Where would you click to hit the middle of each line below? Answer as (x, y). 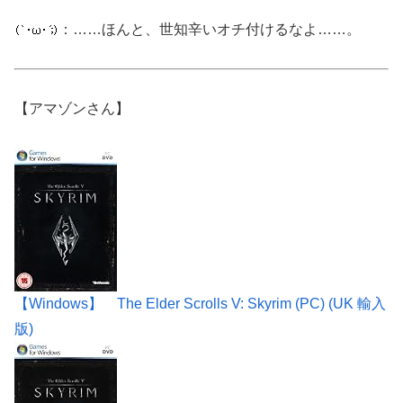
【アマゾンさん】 (72, 108)
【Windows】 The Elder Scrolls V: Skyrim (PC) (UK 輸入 (200, 303)
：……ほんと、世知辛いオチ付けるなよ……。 (210, 30)
